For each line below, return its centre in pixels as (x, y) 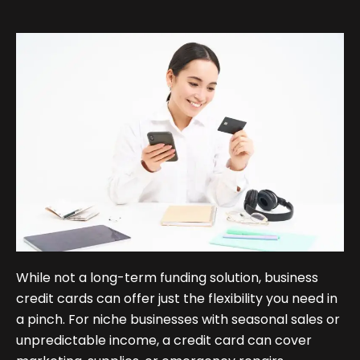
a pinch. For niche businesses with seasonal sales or (178, 320)
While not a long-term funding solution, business (167, 278)
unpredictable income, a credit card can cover (164, 341)
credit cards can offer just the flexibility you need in (177, 299)
